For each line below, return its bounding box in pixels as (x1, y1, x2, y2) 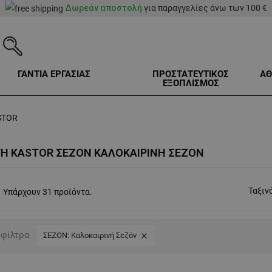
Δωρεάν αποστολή (65, 3, 142, 13)
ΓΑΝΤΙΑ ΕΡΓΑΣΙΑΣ (17, 69, 90, 80)
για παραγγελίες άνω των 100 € (142, 3, 267, 13)
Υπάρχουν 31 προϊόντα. (3, 187, 92, 197)
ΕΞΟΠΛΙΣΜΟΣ (162, 78, 219, 89)
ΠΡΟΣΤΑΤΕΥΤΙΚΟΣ (152, 69, 229, 80)
